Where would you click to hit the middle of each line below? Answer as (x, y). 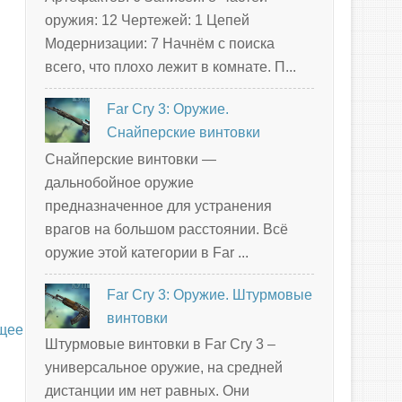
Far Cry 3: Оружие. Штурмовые (210, 294)
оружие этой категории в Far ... (147, 252)
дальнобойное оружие (119, 182)
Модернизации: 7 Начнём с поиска (160, 44)
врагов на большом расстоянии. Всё (166, 229)
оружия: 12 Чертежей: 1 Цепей (147, 21)
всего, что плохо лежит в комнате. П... (170, 67)
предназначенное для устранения (158, 205)
